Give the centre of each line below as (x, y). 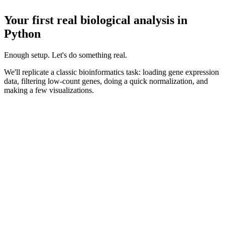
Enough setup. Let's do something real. (66, 55)
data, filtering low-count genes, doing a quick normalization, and (106, 81)
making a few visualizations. (49, 90)
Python (22, 34)
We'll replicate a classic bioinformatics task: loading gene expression (111, 72)
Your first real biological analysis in (96, 20)
